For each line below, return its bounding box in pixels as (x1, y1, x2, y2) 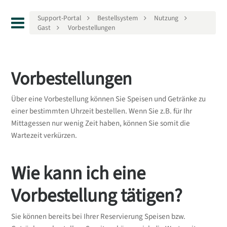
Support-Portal (37, 13, 82, 23)
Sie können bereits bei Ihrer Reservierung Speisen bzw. (11, 211, 185, 222)
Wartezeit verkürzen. (11, 130, 77, 141)
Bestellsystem (97, 13, 138, 23)
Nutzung (154, 13, 178, 23)
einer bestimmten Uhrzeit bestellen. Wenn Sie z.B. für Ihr (11, 106, 192, 117)
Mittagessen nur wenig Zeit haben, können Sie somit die (11, 118, 190, 129)
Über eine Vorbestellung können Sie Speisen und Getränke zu (11, 94, 206, 105)
